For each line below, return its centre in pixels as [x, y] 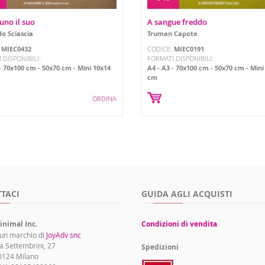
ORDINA [104, 99]
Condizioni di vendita [179, 224]
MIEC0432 [16, 49]
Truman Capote [172, 34]
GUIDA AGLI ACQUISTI [187, 194]
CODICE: [161, 49]
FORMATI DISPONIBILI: [180, 59]
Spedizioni [160, 247]
